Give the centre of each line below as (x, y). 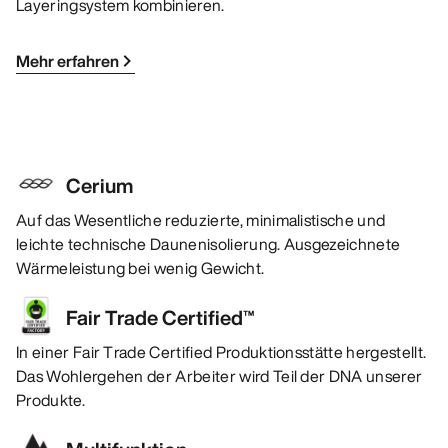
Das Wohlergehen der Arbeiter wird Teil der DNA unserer (219, 376)
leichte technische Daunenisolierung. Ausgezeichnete (208, 244)
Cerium (99, 186)
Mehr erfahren (67, 61)
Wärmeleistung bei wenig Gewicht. (140, 268)
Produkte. (50, 400)
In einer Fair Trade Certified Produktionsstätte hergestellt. (221, 352)
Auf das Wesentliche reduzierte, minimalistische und (201, 220)
